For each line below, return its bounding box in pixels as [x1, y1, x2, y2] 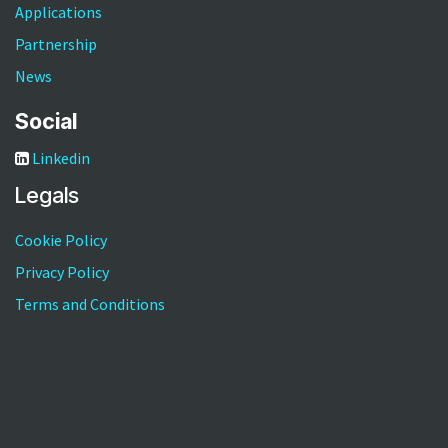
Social [15, 107, 77, 134]
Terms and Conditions [15, 293, 165, 314]
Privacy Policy [15, 261, 109, 282]
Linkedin [32, 147, 90, 168]
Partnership [15, 33, 97, 54]
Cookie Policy [15, 229, 107, 250]
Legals [15, 181, 79, 208]
